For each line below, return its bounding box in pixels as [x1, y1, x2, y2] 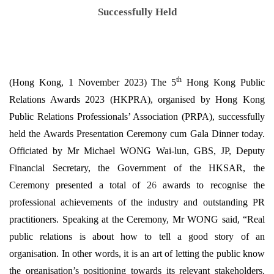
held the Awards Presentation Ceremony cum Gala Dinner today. [9, 128, 265, 139]
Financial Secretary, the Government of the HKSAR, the [9, 163, 265, 173]
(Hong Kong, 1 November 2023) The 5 [9, 77, 177, 87]
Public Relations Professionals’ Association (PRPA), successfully [9, 111, 265, 122]
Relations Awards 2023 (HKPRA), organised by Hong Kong [9, 94, 265, 105]
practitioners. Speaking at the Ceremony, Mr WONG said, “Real [9, 214, 265, 224]
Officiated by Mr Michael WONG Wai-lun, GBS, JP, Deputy [9, 146, 265, 156]
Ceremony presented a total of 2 [9, 180, 152, 190]
